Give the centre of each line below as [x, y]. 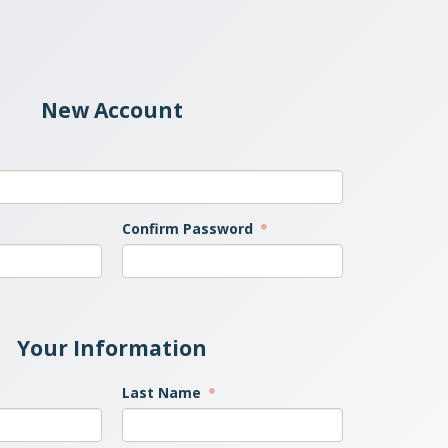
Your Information [112, 348]
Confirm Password [189, 228]
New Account [112, 110]
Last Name [163, 392]
